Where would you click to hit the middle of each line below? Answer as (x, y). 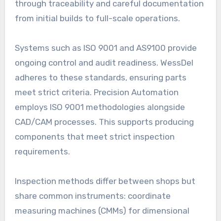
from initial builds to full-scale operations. (97, 18)
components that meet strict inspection (94, 136)
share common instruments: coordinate (92, 196)
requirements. (42, 151)
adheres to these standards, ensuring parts (100, 77)
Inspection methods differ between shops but (105, 181)
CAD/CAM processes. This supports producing (104, 122)
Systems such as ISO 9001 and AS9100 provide (106, 48)
